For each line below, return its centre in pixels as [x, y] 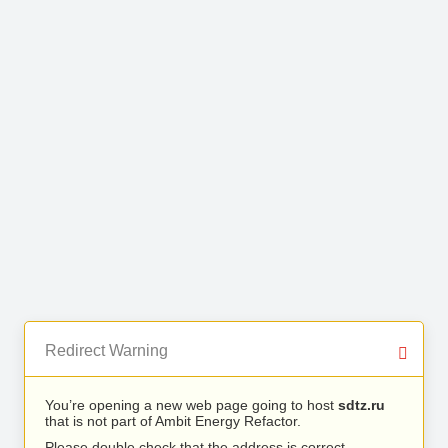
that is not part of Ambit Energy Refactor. [173, 421]
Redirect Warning [106, 350]
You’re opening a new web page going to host [191, 405]
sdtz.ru [361, 405]
